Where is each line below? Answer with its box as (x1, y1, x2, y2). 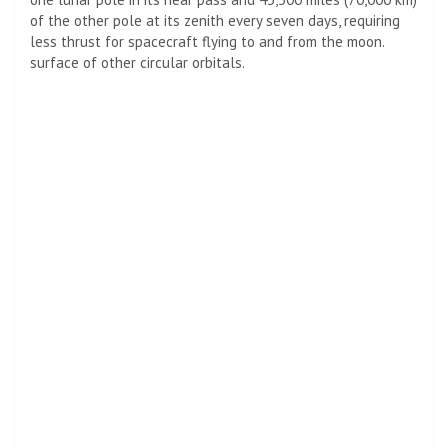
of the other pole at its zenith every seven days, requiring (30, 10, 400, 30)
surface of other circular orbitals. (30, 52, 245, 72)
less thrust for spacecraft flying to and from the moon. (30, 31, 384, 51)
